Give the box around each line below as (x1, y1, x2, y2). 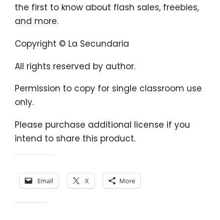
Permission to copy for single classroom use (15, 82, 202, 95)
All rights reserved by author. (15, 60, 136, 72)
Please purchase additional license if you (15, 119, 190, 131)
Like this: (15, 208, 47, 216)
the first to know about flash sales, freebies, (15, 1, 199, 14)
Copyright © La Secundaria (15, 38, 129, 50)
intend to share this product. (15, 133, 136, 145)
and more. (15, 15, 58, 27)
